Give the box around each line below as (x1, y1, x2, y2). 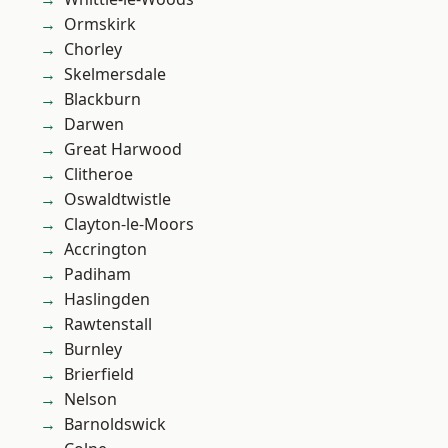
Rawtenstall (64, 313, 152, 336)
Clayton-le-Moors (64, 213, 194, 236)
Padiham (64, 263, 131, 286)
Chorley (64, 38, 122, 61)
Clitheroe (64, 163, 133, 186)
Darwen (64, 113, 124, 136)
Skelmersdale (64, 63, 166, 86)
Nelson (64, 388, 117, 411)
